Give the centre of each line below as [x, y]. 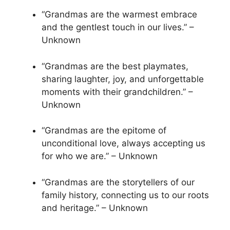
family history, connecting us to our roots [125, 195]
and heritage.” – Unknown [95, 208]
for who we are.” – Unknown [100, 156]
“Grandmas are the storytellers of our [118, 182]
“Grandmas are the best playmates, [115, 66]
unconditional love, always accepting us [123, 143]
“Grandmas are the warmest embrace [119, 15]
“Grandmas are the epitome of [104, 131]
